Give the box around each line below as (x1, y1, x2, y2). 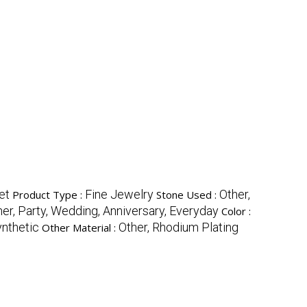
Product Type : (12, 188, 85, 202)
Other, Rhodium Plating (119, 220, 238, 235)
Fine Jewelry (85, 187, 153, 202)
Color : (221, 204, 251, 219)
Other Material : (42, 221, 119, 235)
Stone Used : (156, 188, 219, 202)
